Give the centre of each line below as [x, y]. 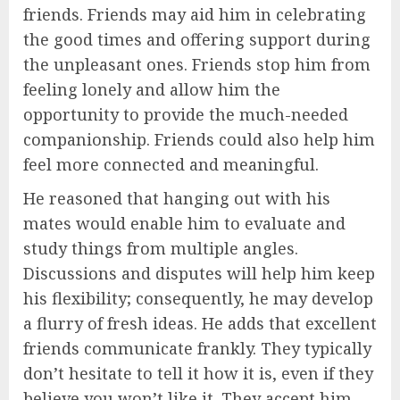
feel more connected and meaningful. [171, 165]
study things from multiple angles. [161, 249]
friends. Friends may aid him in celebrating [195, 15]
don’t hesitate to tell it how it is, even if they [198, 374]
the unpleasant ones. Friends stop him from [197, 65]
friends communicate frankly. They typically [197, 349]
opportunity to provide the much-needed [186, 115]
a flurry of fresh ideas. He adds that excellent [200, 324]
